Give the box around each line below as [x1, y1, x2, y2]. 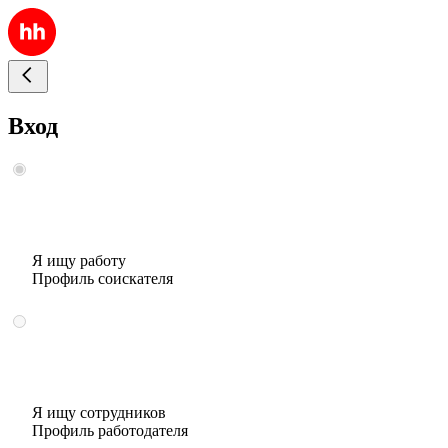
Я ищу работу [32, 251, 126, 269]
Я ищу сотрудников [32, 403, 166, 421]
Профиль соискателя [32, 269, 173, 287]
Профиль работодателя [32, 421, 188, 439]
